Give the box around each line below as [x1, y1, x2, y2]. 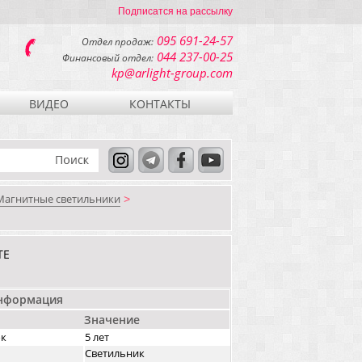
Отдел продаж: [82, 35, 154, 48]
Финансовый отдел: [62, 51, 154, 65]
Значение [84, 312, 140, 327]
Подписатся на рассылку [118, 6, 233, 17]
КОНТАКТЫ [128, 95, 191, 112]
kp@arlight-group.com [112, 65, 233, 81]
